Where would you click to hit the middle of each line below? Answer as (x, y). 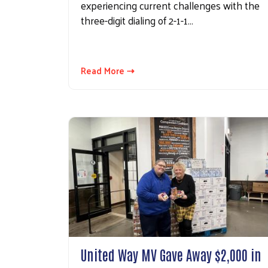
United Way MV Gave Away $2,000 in (171, 255)
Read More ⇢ (108, 70)
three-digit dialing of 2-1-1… (137, 20)
